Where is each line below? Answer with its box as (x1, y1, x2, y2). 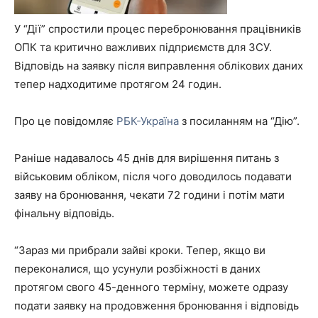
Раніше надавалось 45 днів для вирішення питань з (14, 151, 279, 165)
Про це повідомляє (14, 114, 116, 128)
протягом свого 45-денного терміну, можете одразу (14, 280, 288, 294)
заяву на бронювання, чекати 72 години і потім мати (14, 188, 285, 202)
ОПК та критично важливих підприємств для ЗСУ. (14, 40, 272, 54)
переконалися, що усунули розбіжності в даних (14, 262, 261, 275)
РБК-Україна (116, 114, 179, 128)
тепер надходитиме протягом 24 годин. (14, 77, 221, 91)
